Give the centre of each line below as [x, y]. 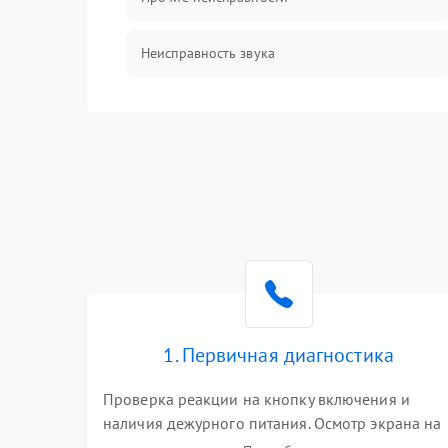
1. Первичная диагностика [278, 355]
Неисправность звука [208, 53]
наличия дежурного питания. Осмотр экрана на [272, 423]
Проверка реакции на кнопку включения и [256, 399]
